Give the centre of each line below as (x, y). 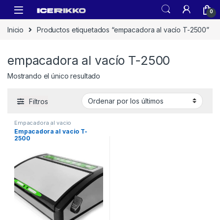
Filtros (39, 101)
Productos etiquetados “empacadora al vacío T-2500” (123, 29)
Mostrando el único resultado (54, 76)
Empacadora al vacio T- (51, 132)
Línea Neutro (63, 128)
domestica (29, 128)
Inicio (16, 29)
